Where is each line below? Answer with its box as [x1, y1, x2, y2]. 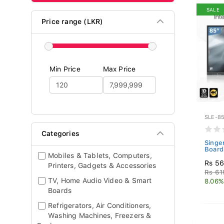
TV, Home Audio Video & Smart [48, 176, 152, 184]
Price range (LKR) [41, 17, 103, 25]
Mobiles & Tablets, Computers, [48, 151, 152, 159]
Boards [48, 186, 72, 194]
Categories [41, 129, 79, 137]
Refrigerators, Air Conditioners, [48, 201, 151, 209]
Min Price [49, 65, 80, 73]
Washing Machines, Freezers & [48, 211, 151, 219]
